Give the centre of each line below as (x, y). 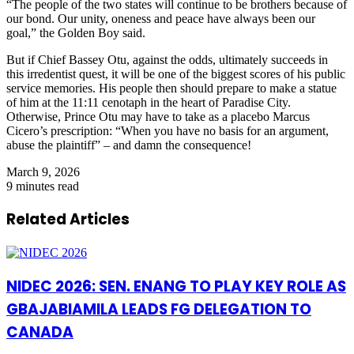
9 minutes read (43, 186)
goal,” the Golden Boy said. (76, 32)
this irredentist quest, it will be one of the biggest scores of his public (176, 73)
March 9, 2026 (43, 171)
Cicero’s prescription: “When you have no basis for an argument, (168, 130)
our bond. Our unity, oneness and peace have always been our (161, 18)
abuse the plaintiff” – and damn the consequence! (129, 145)
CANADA (40, 332)
